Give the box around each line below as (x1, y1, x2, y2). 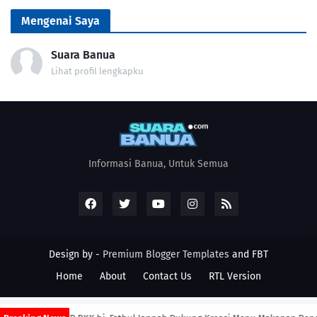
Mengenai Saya (21, 13, 100, 28)
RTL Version (209, 270, 261, 282)
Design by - (49, 248, 103, 260)
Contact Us (143, 270, 192, 282)
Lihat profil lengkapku (51, 65, 144, 76)
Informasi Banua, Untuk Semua (88, 157, 229, 170)
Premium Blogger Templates (103, 248, 229, 260)
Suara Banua (51, 47, 115, 62)
